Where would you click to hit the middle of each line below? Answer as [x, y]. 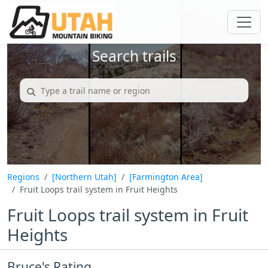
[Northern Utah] [84, 177]
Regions [23, 177]
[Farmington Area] [166, 177]
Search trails [134, 56]
